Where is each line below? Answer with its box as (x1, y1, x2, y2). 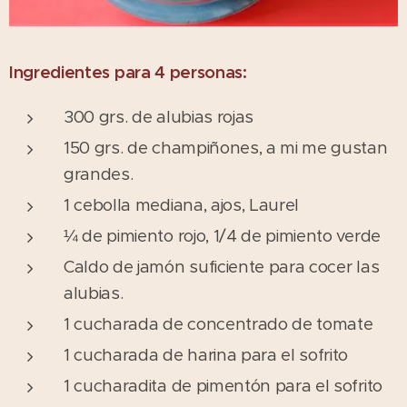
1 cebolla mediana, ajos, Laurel (64, 194, 300, 215)
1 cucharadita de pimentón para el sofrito (64, 374, 382, 396)
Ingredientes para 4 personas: (9, 61, 247, 83)
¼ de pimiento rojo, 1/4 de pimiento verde (64, 224, 381, 246)
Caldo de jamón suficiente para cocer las (64, 255, 380, 277)
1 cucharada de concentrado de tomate (64, 313, 373, 334)
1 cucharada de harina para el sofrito (64, 343, 349, 365)
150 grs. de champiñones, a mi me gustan (64, 136, 388, 158)
